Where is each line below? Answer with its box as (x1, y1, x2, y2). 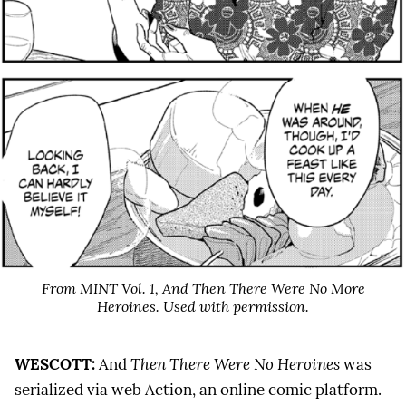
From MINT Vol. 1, (41, 278, 162, 297)
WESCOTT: (14, 354, 95, 375)
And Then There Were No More (161, 278, 365, 297)
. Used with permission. (156, 296, 309, 315)
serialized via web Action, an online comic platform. (14, 380, 382, 401)
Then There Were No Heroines (130, 354, 340, 375)
